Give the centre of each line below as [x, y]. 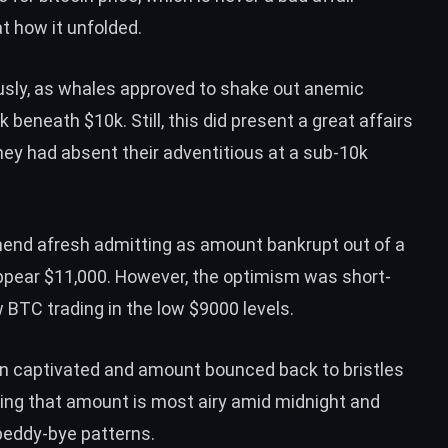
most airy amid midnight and [265, 402]
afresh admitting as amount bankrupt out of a [219, 245]
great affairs [362, 120]
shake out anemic [292, 88]
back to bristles [341, 370]
